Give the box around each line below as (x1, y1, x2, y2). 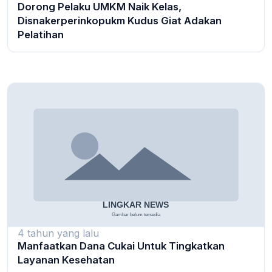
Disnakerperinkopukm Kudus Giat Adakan (18, 14, 222, 27)
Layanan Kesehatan (18, 253, 115, 266)
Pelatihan (18, 28, 64, 41)
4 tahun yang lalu (18, 226, 99, 239)
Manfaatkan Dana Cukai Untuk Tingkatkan (18, 239, 225, 252)
